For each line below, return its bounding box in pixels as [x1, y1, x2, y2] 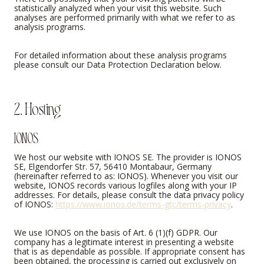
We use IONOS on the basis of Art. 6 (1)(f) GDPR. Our [14, 227, 217, 239]
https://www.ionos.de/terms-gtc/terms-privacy [55, 199, 231, 210]
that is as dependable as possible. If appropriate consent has [14, 246, 245, 258]
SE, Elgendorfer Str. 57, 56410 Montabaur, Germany [14, 161, 212, 173]
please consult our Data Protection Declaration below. [14, 58, 222, 70]
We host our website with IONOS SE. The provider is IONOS [14, 151, 242, 163]
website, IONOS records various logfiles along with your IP [14, 180, 237, 192]
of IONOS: [14, 199, 55, 210]
